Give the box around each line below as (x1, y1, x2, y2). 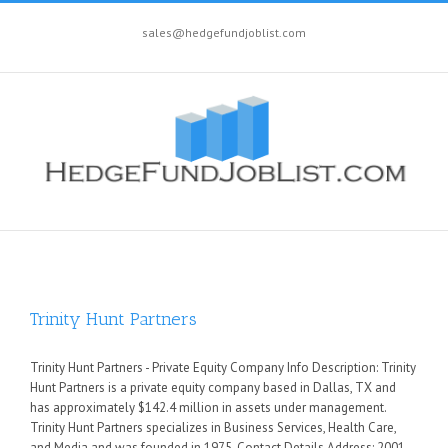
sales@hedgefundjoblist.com (142, 25, 306, 40)
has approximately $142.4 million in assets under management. (30, 399, 386, 416)
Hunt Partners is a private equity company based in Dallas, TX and (30, 379, 396, 396)
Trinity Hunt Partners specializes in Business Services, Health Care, (30, 419, 396, 436)
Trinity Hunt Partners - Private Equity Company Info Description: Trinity (30, 359, 416, 376)
